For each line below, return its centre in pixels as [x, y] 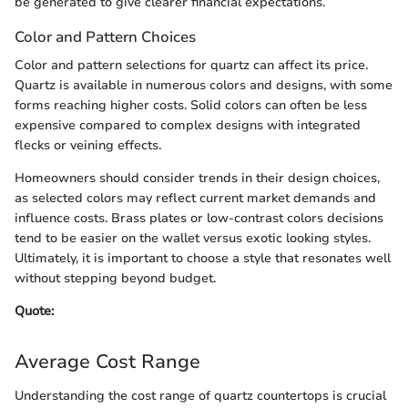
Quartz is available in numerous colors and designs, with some [204, 85]
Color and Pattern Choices [105, 36]
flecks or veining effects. [88, 145]
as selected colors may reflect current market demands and [195, 198]
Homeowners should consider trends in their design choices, [197, 178]
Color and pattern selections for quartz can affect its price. [191, 65]
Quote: [34, 311]
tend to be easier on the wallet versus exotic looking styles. [193, 238]
